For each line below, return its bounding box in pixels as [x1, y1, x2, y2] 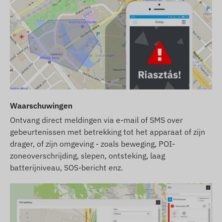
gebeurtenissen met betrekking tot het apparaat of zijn [10, 126, 205, 137]
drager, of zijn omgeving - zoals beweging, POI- [10, 138, 175, 149]
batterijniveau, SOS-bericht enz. [10, 162, 123, 172]
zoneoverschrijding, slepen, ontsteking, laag [10, 150, 165, 161]
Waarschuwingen [10, 100, 72, 111]
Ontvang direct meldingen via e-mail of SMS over [10, 114, 183, 125]
